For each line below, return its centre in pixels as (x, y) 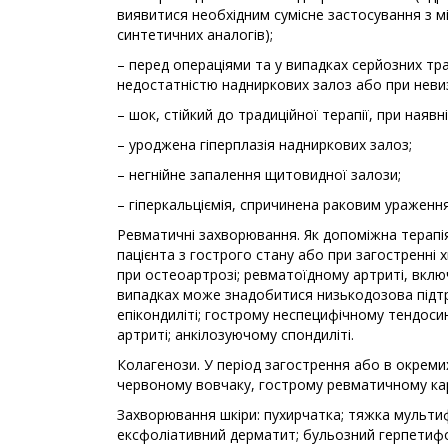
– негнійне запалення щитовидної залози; (259, 175)
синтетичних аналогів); (195, 35)
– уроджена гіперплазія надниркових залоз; (264, 145)
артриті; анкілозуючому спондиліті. (235, 335)
